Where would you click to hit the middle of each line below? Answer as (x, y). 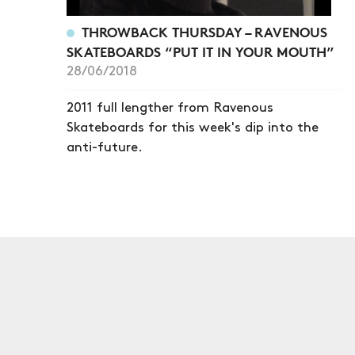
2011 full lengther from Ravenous (170, 108)
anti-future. (105, 148)
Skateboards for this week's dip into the (193, 128)
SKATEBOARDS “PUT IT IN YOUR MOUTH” (200, 52)
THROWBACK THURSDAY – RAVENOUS (204, 32)
